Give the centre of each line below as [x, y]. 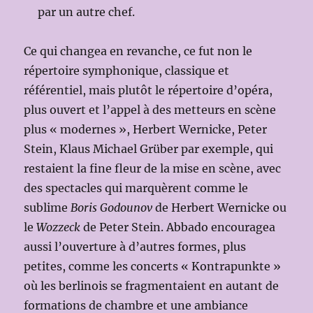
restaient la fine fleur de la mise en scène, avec [153, 169]
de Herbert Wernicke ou [220, 208]
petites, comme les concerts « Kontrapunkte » [153, 267]
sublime [48, 208]
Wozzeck [59, 227]
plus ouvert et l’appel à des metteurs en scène [150, 110]
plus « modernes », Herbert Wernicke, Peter [146, 130]
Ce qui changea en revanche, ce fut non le [138, 51]
